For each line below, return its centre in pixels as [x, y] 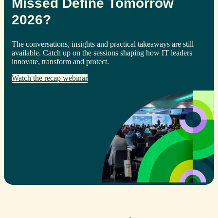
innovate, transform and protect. [60, 61]
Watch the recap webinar [50, 78]
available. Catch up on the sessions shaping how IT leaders [102, 53]
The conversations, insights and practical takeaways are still [103, 44]
